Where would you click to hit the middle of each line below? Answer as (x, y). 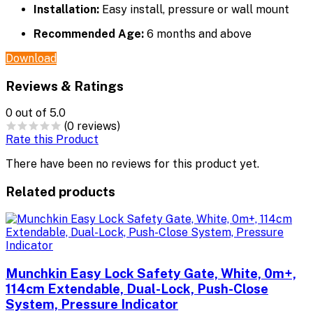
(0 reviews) (92, 126)
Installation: (66, 9)
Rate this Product (52, 140)
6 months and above (198, 34)
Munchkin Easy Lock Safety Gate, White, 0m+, (151, 273)
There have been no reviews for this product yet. (132, 164)
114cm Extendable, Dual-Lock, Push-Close (137, 288)
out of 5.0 (41, 113)
